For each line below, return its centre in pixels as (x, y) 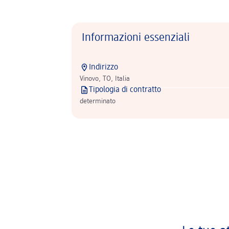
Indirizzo (104, 67)
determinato (98, 101)
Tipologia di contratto (125, 90)
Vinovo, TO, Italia (105, 79)
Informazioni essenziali (136, 38)
